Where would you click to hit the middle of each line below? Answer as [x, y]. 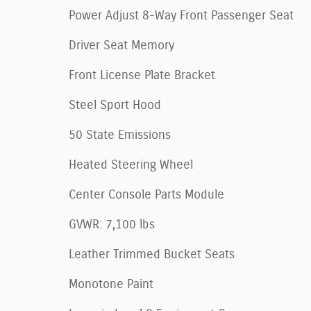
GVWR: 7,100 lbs [112, 225]
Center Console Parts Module [146, 195]
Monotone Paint [111, 284]
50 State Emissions [120, 135]
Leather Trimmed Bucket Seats [152, 254]
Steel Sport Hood [115, 105]
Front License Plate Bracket [142, 75]
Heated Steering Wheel [131, 165]
